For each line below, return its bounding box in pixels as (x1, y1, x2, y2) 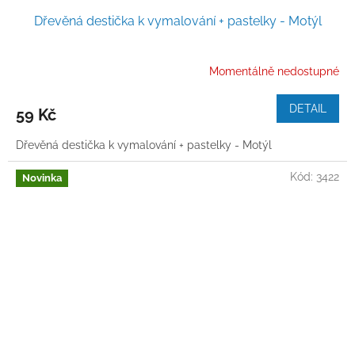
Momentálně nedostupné (209, 64, 339, 78)
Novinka (22, 172, 62, 185)
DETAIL (289, 102, 326, 116)
